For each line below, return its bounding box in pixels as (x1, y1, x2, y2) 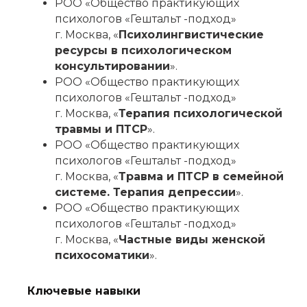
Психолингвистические (119, 28, 264, 42)
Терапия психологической (119, 107, 282, 121)
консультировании (55, 60, 170, 73)
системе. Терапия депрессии (55, 186, 236, 199)
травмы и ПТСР (55, 123, 147, 136)
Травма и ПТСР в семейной (119, 170, 284, 184)
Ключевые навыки (27, 284, 140, 298)
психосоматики (55, 249, 149, 262)
